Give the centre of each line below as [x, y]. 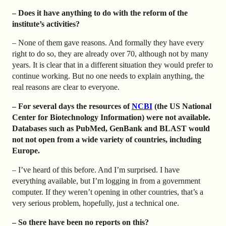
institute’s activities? [46, 24]
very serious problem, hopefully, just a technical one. [96, 203]
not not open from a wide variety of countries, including [107, 140]
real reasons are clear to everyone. [66, 87]
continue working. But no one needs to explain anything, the [108, 76]
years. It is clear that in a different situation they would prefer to [112, 65]
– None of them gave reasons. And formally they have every [108, 43]
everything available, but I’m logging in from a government [106, 181]
